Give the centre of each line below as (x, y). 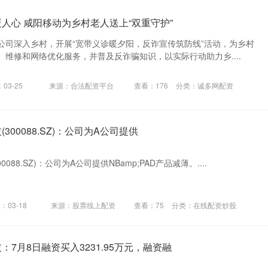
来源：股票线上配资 (83, 205)
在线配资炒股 (214, 205)
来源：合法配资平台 (81, 86)
